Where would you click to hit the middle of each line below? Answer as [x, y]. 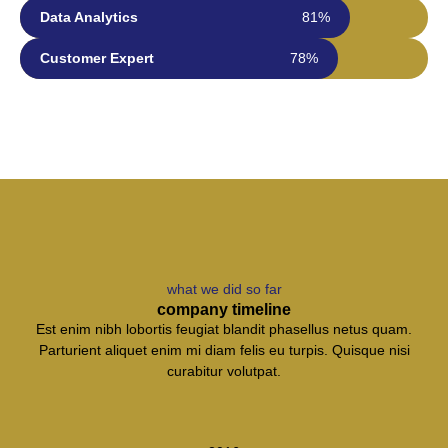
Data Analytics [89, 17]
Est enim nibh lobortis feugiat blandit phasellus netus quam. [224, 329]
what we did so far [224, 289]
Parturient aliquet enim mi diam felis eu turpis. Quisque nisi [224, 350]
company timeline [224, 309]
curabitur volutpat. [224, 371]
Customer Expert [97, 58]
